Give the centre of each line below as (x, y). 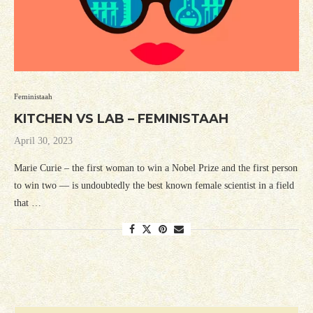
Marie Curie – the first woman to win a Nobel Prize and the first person (156, 168)
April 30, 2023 (43, 141)
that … (28, 203)
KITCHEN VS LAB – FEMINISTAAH (121, 119)
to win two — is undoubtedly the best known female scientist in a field (154, 186)
